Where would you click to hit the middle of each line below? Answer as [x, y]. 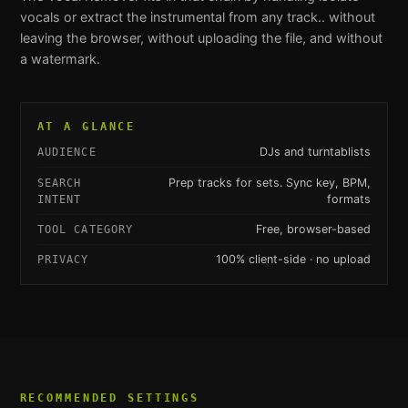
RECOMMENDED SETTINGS [110, 398]
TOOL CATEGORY [85, 230]
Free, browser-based [314, 229]
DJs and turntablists [316, 152]
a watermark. [60, 58]
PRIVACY [63, 260]
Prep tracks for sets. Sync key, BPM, [270, 182]
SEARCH [59, 183]
